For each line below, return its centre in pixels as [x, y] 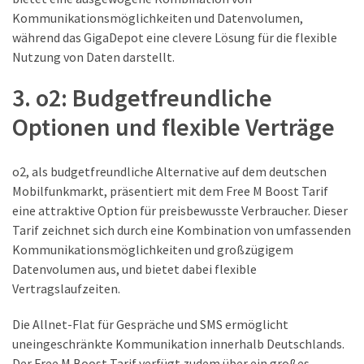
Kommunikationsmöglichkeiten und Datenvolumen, [158, 17]
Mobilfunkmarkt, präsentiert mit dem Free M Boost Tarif [170, 191]
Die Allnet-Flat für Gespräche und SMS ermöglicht [150, 324]
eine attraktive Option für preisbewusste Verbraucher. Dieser [180, 210]
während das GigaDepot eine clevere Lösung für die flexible [175, 37]
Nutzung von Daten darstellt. [93, 56]
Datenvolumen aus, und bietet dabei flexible [134, 269]
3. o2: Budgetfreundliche [142, 97]
